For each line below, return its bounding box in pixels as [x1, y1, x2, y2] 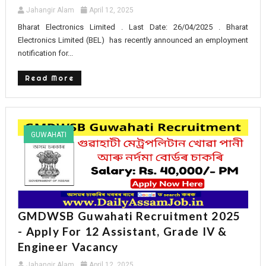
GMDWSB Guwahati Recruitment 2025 [17, 208, 241, 223]
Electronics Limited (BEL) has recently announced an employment [17, 35, 249, 45]
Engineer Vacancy [17, 239, 119, 254]
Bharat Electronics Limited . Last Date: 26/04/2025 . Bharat [17, 22, 249, 31]
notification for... [17, 48, 73, 58]
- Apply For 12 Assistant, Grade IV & [17, 224, 227, 238]
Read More [24, 73, 74, 83]
